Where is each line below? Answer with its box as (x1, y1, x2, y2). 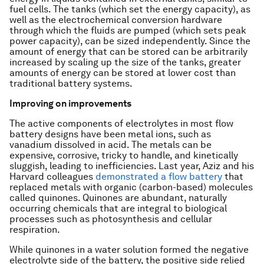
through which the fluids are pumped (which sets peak (9, 25, 246, 36)
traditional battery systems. (9, 78, 133, 89)
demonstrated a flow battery (95, 171, 222, 182)
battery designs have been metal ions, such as (9, 128, 211, 140)
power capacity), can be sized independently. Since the (9, 35, 250, 47)
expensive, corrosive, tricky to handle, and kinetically (9, 150, 238, 161)
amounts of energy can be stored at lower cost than (9, 67, 236, 78)
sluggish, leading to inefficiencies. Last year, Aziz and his (9, 160, 254, 171)
